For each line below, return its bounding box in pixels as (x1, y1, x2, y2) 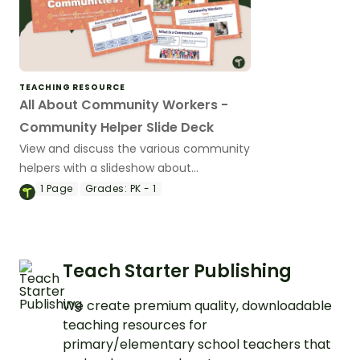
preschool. (19, 198, 77, 215)
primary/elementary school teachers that (63, 334, 331, 354)
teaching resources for (63, 315, 207, 334)
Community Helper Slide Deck (19, 117, 214, 137)
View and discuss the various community (19, 140, 250, 157)
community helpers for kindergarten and (19, 178, 249, 195)
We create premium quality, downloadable (63, 296, 332, 315)
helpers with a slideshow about (19, 159, 191, 176)
